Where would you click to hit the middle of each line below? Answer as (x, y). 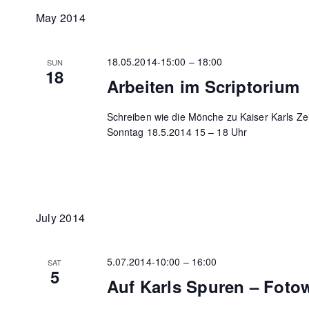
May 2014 (61, 17)
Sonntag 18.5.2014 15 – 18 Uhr (177, 131)
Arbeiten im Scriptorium (203, 86)
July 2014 (61, 217)
